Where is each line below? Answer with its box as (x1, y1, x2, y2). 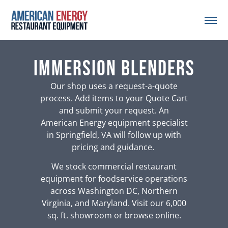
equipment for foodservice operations (41, 173, 187, 185)
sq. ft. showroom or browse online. (47, 210, 181, 221)
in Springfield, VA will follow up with (47, 129, 181, 140)
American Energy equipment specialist (40, 117, 188, 128)
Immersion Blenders (33, 55, 195, 82)
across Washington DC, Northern (50, 185, 178, 197)
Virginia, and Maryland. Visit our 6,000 (42, 197, 186, 209)
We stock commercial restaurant (51, 161, 177, 173)
